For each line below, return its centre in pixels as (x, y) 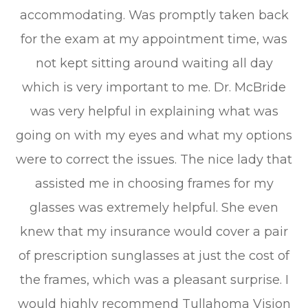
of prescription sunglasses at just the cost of (154, 256)
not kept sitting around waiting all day (154, 64)
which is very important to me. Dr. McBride (154, 88)
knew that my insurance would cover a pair (154, 232)
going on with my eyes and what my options (154, 136)
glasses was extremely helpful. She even (154, 208)
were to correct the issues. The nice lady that (154, 160)
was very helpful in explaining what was (154, 112)
